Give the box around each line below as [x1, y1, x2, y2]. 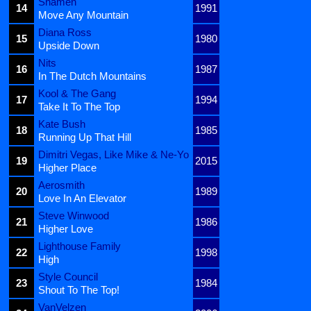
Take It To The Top [38, 101, 120, 113]
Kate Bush [38, 118, 85, 131]
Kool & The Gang [38, 87, 116, 100]
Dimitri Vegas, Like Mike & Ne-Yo [38, 149, 189, 161]
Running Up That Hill [38, 131, 131, 144]
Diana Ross [38, 26, 92, 39]
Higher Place [38, 162, 96, 174]
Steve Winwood [38, 210, 109, 222]
